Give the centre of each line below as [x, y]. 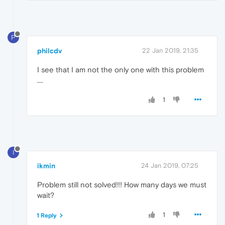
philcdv [49, 51]
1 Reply [47, 215]
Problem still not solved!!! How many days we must [122, 184]
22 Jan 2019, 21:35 [170, 51]
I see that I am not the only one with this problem [121, 70]
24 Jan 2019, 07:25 [170, 165]
